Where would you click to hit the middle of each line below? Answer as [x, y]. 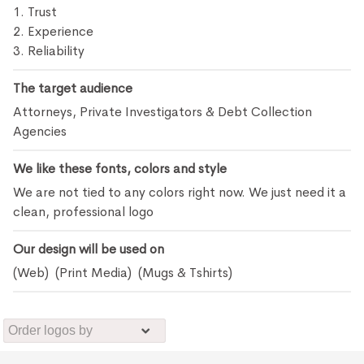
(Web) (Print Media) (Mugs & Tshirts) [125, 273]
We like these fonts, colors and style [120, 169]
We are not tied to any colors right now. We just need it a [180, 192]
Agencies [40, 131]
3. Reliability [49, 51]
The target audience [73, 88]
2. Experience [54, 31]
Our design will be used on [89, 249]
